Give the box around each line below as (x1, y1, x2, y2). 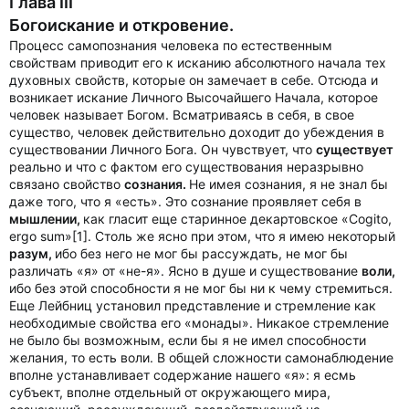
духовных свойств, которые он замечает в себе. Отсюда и (9, 72, 378, 88)
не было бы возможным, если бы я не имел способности (9, 332, 366, 348)
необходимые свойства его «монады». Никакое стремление (9, 315, 389, 330)
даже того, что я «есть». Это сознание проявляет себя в (9, 194, 362, 209)
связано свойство (9, 176, 124, 192)
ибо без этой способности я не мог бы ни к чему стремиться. (9, 280, 393, 296)
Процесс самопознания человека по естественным (9, 37, 332, 53)
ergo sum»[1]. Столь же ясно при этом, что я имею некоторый (9, 228, 395, 244)
